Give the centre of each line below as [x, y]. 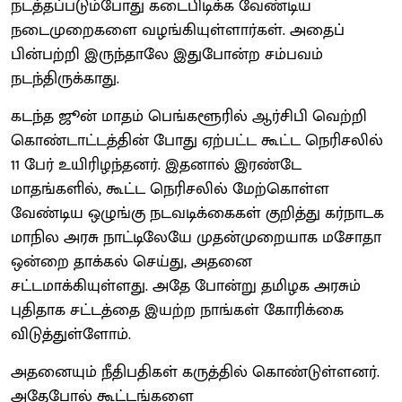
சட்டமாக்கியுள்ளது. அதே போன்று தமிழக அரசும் [186, 286]
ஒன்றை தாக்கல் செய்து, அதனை [131, 262]
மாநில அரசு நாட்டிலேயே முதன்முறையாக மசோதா [196, 237]
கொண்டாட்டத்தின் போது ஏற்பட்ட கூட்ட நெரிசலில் [197, 140]
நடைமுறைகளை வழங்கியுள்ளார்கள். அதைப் [178, 30]
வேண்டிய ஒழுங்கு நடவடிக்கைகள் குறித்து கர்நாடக [197, 213]
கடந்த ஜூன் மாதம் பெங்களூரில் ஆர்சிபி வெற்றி [189, 116]
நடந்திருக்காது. [65, 79]
